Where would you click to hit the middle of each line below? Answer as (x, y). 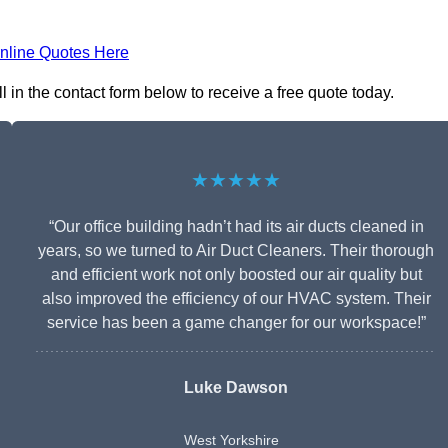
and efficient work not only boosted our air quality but (236, 275)
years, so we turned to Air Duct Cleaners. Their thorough (236, 251)
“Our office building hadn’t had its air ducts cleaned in (236, 227)
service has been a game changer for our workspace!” (236, 323)
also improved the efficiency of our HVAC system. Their (236, 299)
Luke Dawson (236, 388)
